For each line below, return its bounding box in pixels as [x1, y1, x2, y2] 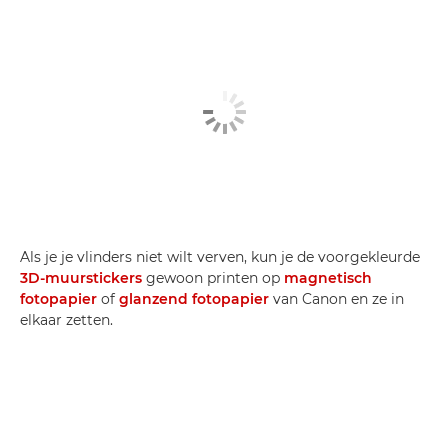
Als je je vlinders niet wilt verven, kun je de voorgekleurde [20, 248, 420, 266]
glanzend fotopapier [119, 290, 269, 308]
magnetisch [284, 269, 372, 287]
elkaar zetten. [20, 311, 113, 329]
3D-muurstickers [20, 269, 142, 287]
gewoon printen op [142, 269, 284, 287]
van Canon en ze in [269, 290, 404, 308]
